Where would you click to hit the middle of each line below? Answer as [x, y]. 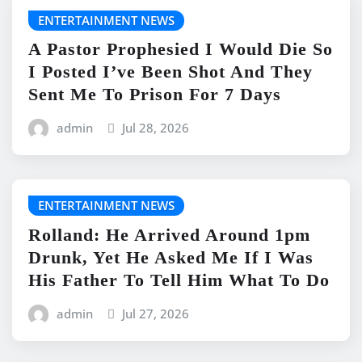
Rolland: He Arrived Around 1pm [169, 234]
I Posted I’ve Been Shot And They [170, 72]
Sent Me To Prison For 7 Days [155, 95]
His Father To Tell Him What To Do [179, 280]
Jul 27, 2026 [156, 313]
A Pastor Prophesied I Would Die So [181, 49]
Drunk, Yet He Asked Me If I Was [171, 257]
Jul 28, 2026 [156, 128]
